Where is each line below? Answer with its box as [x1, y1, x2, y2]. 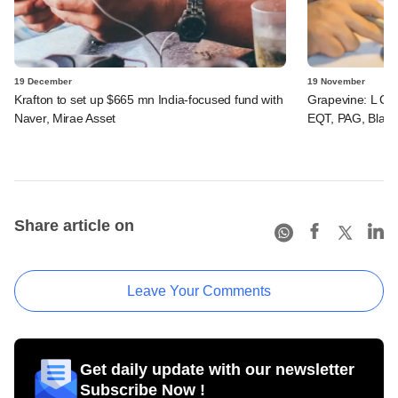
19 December [14, 76, 72, 86]
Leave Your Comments [127, 283, 271, 298]
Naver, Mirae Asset [14, 110, 115, 125]
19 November [307, 76, 365, 86]
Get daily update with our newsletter [80, 360, 354, 378]
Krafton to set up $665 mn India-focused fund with [14, 92, 283, 107]
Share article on [14, 216, 134, 235]
